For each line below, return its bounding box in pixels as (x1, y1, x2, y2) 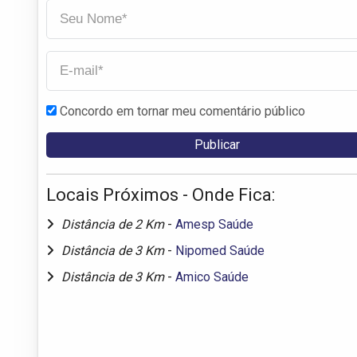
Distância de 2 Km (61, 216, 167, 232)
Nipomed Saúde (175, 242, 265, 258)
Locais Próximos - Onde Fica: (46, 184, 275, 205)
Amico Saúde (175, 269, 249, 284)
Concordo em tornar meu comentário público (60, 103, 305, 119)
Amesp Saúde (175, 216, 253, 232)
